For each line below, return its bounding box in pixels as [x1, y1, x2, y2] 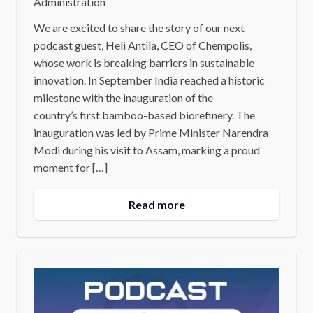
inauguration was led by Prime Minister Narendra [33, 125, 268, 139]
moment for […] [33, 160, 108, 174]
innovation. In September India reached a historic [33, 73, 265, 87]
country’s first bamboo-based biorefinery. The [33, 108, 255, 122]
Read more [128, 197, 185, 211]
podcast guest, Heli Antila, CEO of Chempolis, [33, 38, 252, 52]
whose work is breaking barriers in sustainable [33, 55, 254, 69]
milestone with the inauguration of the [33, 90, 213, 104]
